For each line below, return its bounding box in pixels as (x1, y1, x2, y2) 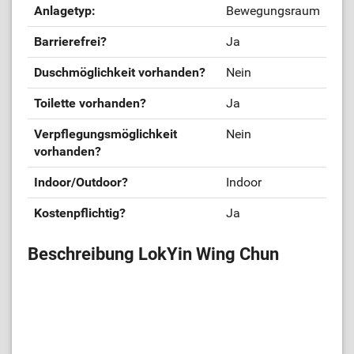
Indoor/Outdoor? (34, 175, 128, 190)
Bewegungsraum (226, 3, 320, 18)
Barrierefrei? (34, 34, 107, 49)
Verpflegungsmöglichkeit (34, 126, 177, 141)
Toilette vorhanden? (34, 96, 146, 111)
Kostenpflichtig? (34, 205, 126, 220)
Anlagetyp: (34, 3, 96, 18)
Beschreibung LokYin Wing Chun (28, 244, 279, 264)
